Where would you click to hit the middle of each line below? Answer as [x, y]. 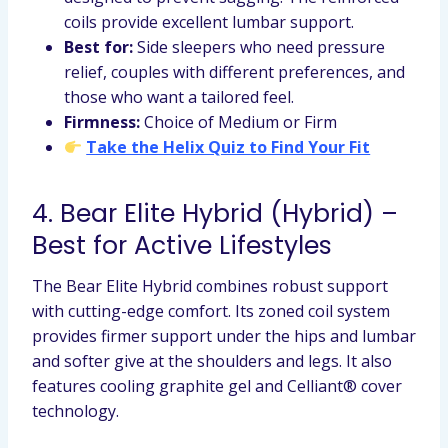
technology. [75, 411]
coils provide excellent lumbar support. [209, 22]
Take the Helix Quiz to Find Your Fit [228, 147]
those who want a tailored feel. [179, 97]
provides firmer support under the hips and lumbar [224, 336]
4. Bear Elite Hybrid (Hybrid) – [215, 213]
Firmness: [102, 122]
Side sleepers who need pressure [259, 47]
